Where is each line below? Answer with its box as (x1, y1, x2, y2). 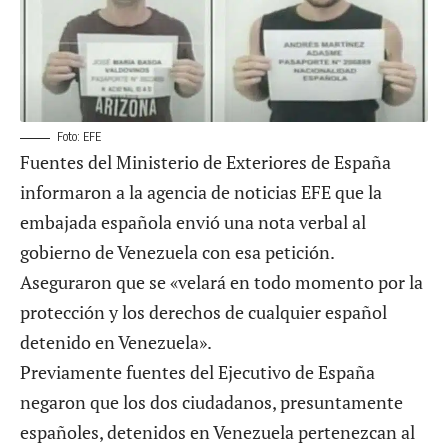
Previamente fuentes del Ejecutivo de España (20, 360, 375, 385)
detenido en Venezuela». (20, 330, 212, 355)
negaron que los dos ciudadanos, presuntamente (20, 390, 403, 415)
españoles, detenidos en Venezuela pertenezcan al (20, 420, 415, 445)
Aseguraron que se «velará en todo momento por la (20, 270, 423, 295)
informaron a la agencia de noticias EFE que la (20, 180, 382, 205)
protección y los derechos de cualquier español (20, 300, 387, 325)
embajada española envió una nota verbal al (20, 210, 366, 235)
